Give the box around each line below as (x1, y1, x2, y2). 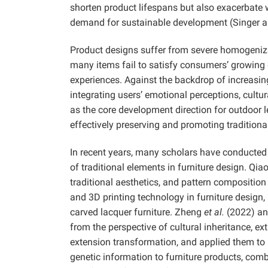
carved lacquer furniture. (70, 206, 175, 218)
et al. (204, 206, 227, 218)
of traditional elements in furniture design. (70, 161, 249, 173)
